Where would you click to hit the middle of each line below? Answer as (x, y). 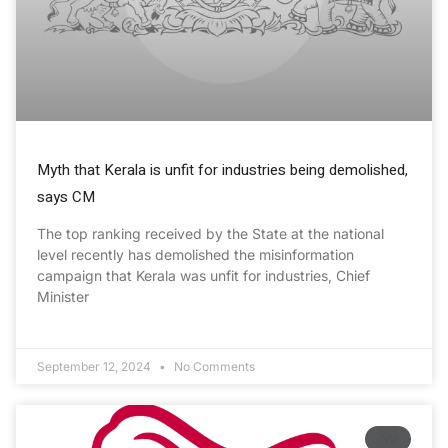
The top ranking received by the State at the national (210, 233)
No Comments (213, 366)
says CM (66, 196)
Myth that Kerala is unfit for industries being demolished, (222, 169)
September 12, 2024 (95, 366)
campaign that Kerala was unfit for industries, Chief (203, 275)
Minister (63, 296)
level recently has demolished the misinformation (195, 254)
